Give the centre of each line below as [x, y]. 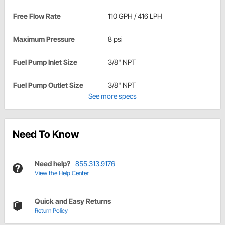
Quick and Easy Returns [73, 201]
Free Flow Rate [37, 16]
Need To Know [46, 134]
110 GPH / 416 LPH [135, 16]
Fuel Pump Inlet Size [45, 62]
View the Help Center [62, 173]
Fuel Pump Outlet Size [48, 85]
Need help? [52, 164]
